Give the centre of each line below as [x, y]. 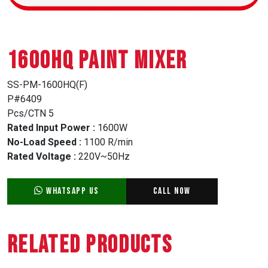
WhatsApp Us [71, 191]
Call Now [172, 191]
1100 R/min [108, 142]
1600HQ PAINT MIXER [97, 61]
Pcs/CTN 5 [31, 113]
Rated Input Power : [51, 127]
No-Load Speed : [45, 142]
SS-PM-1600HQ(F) [47, 84]
